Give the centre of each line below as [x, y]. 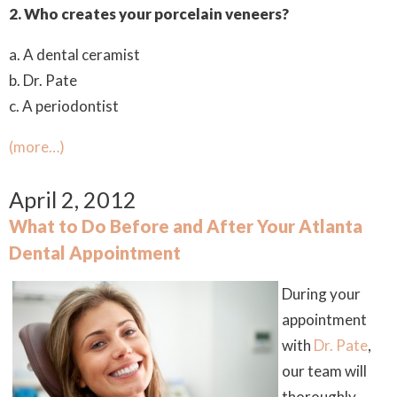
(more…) [37, 147]
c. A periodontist [64, 106]
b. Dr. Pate [43, 80]
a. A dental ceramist [74, 54]
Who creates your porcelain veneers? [156, 14]
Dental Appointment [95, 253]
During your [321, 294]
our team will [324, 371]
